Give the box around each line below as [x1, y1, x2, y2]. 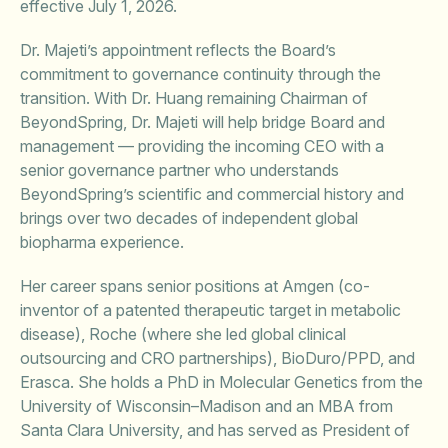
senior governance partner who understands [20, 160, 339, 180]
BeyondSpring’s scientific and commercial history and [20, 184, 404, 204]
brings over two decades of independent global [20, 208, 358, 228]
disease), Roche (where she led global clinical [20, 324, 346, 344]
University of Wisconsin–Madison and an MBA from [20, 396, 393, 416]
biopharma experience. [20, 232, 184, 252]
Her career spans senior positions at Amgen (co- [20, 276, 370, 296]
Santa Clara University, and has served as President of [20, 420, 410, 440]
